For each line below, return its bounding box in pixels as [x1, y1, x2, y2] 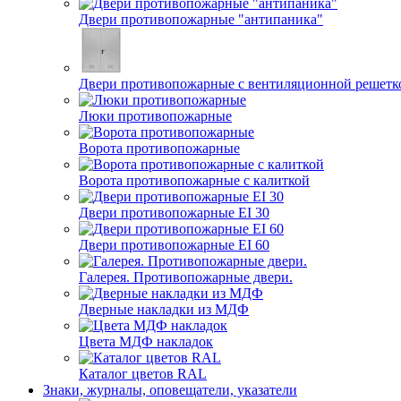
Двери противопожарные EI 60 [79, 237, 269, 252]
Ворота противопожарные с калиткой [79, 173, 310, 188]
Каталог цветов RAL [79, 366, 207, 381]
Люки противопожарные [79, 108, 232, 124]
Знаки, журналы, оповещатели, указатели [43, 382, 297, 397]
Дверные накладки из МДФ [79, 302, 249, 317]
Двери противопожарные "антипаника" [79, 12, 323, 27]
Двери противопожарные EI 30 [79, 205, 269, 220]
